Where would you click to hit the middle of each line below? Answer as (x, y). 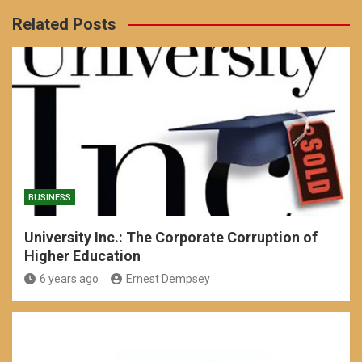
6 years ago (69, 279)
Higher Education (82, 256)
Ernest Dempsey (168, 279)
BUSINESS (50, 198)
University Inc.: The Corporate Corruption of (171, 237)
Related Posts (64, 24)
